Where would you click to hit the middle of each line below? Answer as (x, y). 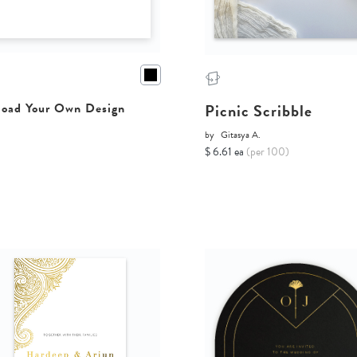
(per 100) (268, 152)
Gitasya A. (241, 135)
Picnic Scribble (259, 111)
